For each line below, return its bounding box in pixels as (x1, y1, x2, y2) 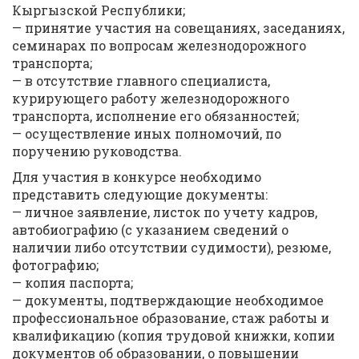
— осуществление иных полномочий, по (12, 125, 281, 142)
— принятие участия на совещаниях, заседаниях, (12, 19, 345, 36)
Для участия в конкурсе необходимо (12, 168, 261, 185)
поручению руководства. (12, 143, 182, 159)
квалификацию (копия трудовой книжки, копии (12, 327, 335, 344)
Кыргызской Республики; (12, 2, 185, 18)
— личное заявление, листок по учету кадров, (12, 204, 317, 220)
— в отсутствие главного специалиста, (12, 72, 270, 89)
